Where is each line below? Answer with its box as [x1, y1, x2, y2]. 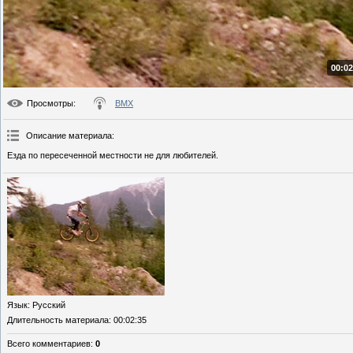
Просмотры [27, 98, 73, 109]
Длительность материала [7, 315, 109, 325]
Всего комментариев [7, 339, 91, 349]
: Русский [28, 300, 65, 310]
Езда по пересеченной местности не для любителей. [7, 150, 218, 161]
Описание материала [26, 131, 112, 141]
